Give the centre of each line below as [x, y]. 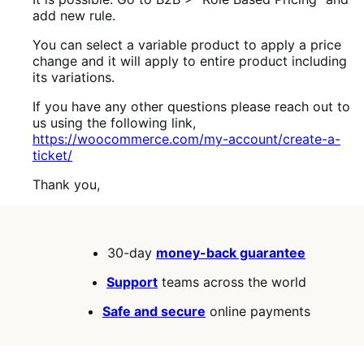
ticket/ [52, 156]
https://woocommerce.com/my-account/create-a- [186, 139]
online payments [258, 312]
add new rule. [74, 16]
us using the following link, [114, 123]
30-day [132, 253]
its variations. [74, 78]
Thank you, [66, 185]
